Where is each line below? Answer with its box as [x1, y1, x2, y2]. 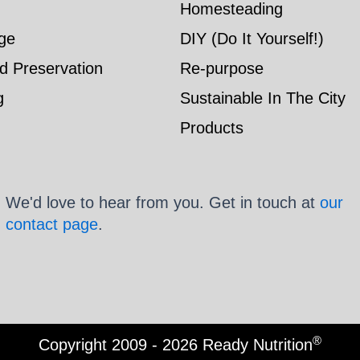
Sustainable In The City [180, 89, 346, 107]
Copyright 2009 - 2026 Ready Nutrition [39, 336, 313, 354]
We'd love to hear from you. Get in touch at [5, 193, 320, 211]
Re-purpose [180, 59, 264, 77]
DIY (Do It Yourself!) [180, 30, 324, 47]
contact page [5, 215, 98, 233]
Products [180, 119, 243, 137]
